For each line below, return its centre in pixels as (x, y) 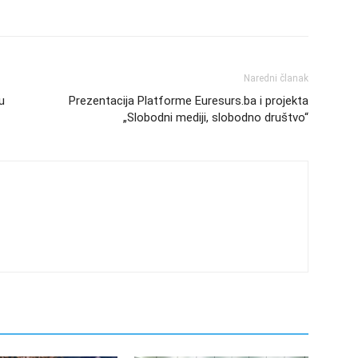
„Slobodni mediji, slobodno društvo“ (216, 117)
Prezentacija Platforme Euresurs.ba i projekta (189, 100)
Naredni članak (276, 78)
